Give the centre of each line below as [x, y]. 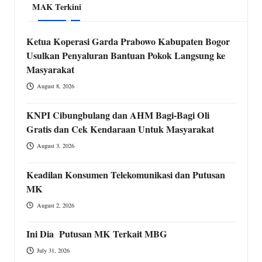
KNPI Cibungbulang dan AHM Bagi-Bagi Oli [118, 115]
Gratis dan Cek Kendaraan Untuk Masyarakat [120, 129]
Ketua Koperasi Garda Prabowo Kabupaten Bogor [128, 42]
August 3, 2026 [55, 145]
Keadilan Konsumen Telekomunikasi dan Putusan [126, 175]
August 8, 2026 [55, 86]
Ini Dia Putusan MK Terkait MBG [97, 234]
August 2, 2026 [55, 205]
